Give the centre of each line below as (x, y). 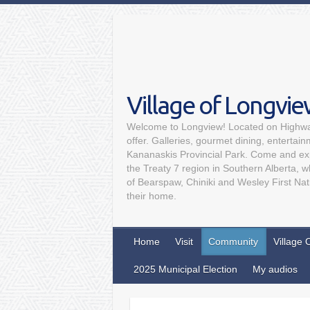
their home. (152, 196)
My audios (275, 269)
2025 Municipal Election (185, 269)
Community (233, 241)
